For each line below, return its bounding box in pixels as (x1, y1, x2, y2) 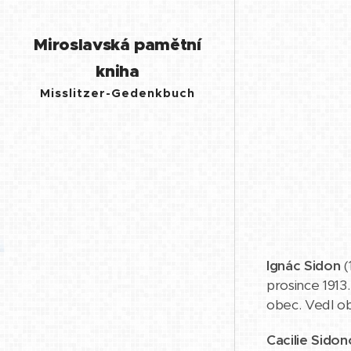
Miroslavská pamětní (34, 34, 201, 55)
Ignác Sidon (266, 257, 341, 274)
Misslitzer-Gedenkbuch (40, 85, 195, 101)
